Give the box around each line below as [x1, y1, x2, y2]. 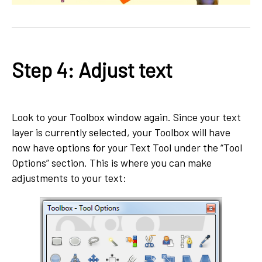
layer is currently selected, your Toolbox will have [12, 126, 230, 139]
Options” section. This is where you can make [12, 156, 212, 170]
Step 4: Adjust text [12, 57, 173, 82]
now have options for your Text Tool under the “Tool [12, 141, 242, 154]
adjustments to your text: [12, 171, 126, 185]
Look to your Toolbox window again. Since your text [12, 111, 241, 124]
